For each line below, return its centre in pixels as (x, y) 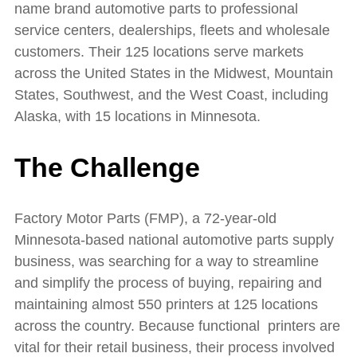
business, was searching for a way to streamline (167, 262)
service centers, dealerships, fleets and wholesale (172, 30)
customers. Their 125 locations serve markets (159, 52)
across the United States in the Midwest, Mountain (174, 73)
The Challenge (107, 168)
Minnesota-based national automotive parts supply (174, 240)
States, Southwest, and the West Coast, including (171, 95)
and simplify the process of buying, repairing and (168, 283)
